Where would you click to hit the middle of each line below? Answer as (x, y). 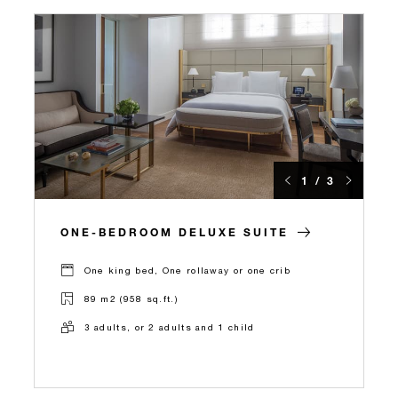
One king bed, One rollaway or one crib (187, 271)
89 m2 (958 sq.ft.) (131, 299)
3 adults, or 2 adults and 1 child (169, 327)
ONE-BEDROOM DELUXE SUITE (175, 231)
